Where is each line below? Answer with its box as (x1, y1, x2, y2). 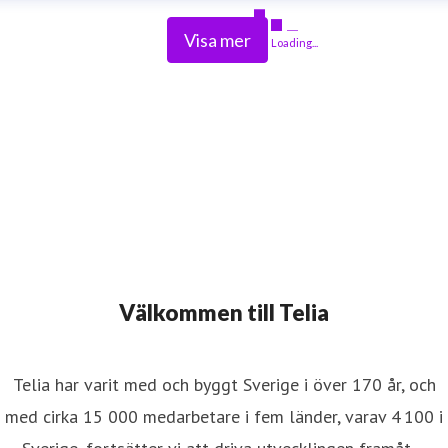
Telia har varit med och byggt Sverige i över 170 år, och (12, 369, 436, 393)
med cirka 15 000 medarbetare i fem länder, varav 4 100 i (5, 401, 443, 425)
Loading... (270, 36, 318, 49)
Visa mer (183, 29, 251, 51)
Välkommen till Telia (119, 295, 329, 323)
